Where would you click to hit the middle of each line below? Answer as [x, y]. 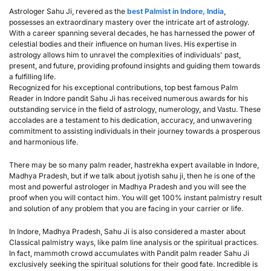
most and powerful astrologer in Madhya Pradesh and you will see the [128, 186]
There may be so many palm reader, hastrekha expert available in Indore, [134, 165]
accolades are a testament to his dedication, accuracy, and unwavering [130, 120]
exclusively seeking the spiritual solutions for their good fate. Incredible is [133, 264]
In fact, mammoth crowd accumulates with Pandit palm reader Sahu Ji [129, 253]
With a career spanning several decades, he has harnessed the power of [132, 33]
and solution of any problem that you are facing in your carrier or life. [126, 208]
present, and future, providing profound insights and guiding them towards [135, 65]
